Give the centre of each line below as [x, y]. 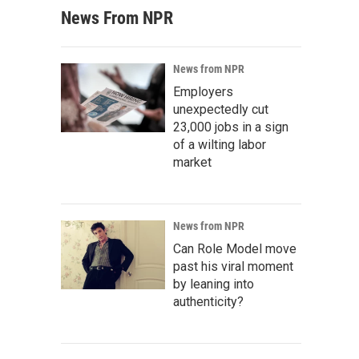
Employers [203, 92]
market [192, 162]
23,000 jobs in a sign [231, 127]
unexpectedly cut [221, 109]
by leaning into [214, 284]
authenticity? [208, 302]
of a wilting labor [220, 145]
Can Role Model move [235, 249]
